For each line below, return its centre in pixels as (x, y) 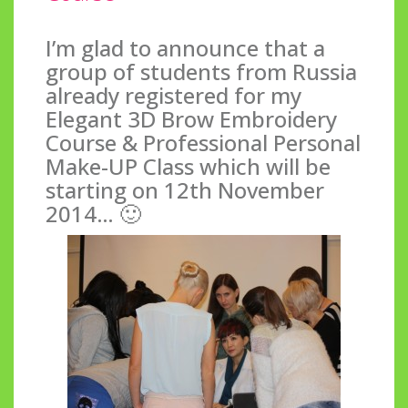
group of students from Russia (201, 71)
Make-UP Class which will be (188, 166)
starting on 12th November (185, 189)
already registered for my (173, 95)
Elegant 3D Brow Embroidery (191, 118)
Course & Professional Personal (203, 142)
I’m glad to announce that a (185, 47)
